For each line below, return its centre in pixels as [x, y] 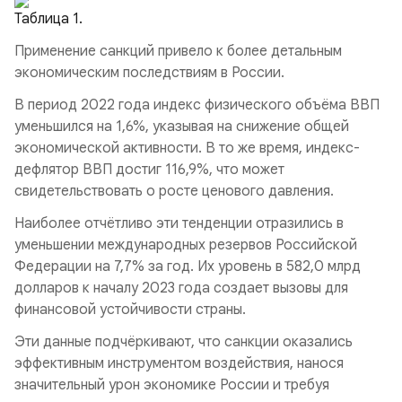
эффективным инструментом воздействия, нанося [179, 363]
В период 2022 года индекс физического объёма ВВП [197, 105]
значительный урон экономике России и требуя [172, 385]
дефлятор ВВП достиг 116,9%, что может [149, 170]
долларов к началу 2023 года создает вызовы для [181, 288]
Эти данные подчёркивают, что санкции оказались [184, 342]
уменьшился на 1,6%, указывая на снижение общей [182, 127]
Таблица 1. [48, 19]
